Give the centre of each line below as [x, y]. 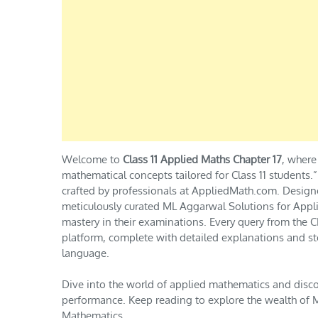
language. [86, 253]
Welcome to [91, 159]
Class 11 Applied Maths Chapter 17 [201, 159]
